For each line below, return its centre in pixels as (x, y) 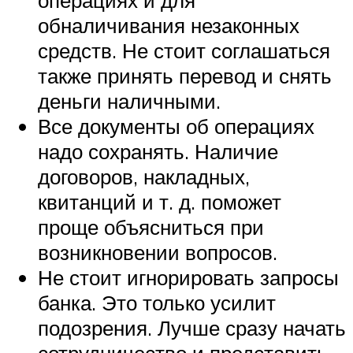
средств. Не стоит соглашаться (184, 50)
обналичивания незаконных (169, 25)
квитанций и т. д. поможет (160, 201)
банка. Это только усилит (157, 302)
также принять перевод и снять (185, 75)
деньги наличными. (129, 100)
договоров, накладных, (144, 176)
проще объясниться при (151, 227)
